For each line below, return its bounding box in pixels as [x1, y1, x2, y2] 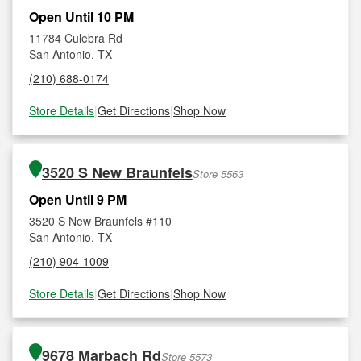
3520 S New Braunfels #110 [29, 213, 172, 229]
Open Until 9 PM [29, 190, 127, 209]
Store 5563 [192, 166, 243, 181]
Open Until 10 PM [29, 7, 134, 26]
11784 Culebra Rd [29, 30, 122, 46]
